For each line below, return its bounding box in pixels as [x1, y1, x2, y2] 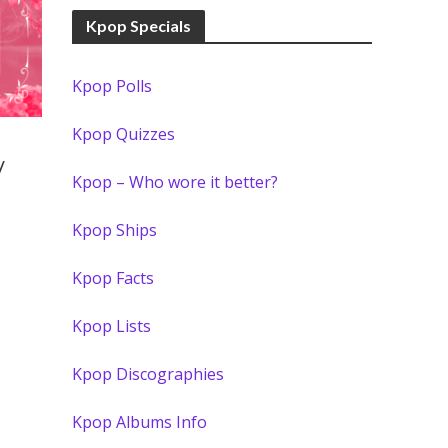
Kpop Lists [72, 315, 152, 337]
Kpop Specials [86, 16, 192, 35]
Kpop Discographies [72, 363, 225, 385]
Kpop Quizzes [72, 123, 176, 145]
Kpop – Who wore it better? [72, 171, 279, 193]
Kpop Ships [72, 219, 158, 241]
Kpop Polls [72, 75, 153, 97]
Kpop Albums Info [72, 411, 208, 433]
